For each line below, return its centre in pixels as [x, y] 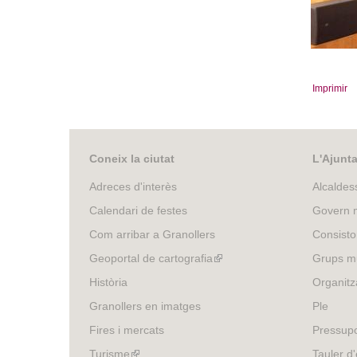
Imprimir [330, 88]
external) [235, 298]
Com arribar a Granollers [152, 234]
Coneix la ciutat [132, 158]
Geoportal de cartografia [151, 258]
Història [108, 282]
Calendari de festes [138, 210]
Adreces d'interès [133, 186]
